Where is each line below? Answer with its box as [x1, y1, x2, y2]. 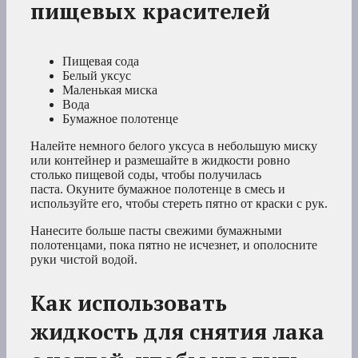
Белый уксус [62, 68, 131, 82]
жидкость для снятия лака [30, 316, 324, 346]
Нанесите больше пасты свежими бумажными [30, 223, 282, 237]
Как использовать [30, 288, 227, 317]
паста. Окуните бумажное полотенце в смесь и [30, 181, 285, 196]
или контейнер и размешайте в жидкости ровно [30, 153, 290, 167]
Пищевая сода [62, 54, 139, 68]
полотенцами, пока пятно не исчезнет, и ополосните [30, 237, 317, 252]
